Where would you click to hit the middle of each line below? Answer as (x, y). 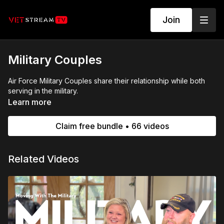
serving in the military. (43, 91)
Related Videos (43, 159)
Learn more (30, 102)
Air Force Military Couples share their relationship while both (106, 81)
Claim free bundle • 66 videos (112, 126)
